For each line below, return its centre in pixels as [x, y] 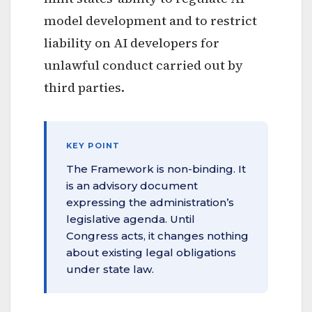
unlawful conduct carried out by [143, 65]
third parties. [84, 87]
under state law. [110, 269]
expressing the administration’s [150, 202]
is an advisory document [132, 185]
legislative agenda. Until [131, 219]
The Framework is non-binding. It [156, 169]
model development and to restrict [150, 20]
